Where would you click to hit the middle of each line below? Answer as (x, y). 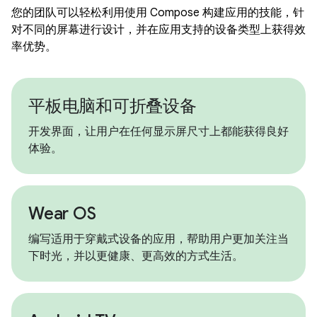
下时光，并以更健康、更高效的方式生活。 (136, 256)
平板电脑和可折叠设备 (113, 106)
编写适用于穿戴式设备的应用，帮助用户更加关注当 (158, 239)
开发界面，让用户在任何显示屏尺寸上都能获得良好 (158, 132)
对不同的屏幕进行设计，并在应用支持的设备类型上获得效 (158, 30)
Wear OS (62, 214)
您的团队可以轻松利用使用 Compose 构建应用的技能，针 (158, 13)
